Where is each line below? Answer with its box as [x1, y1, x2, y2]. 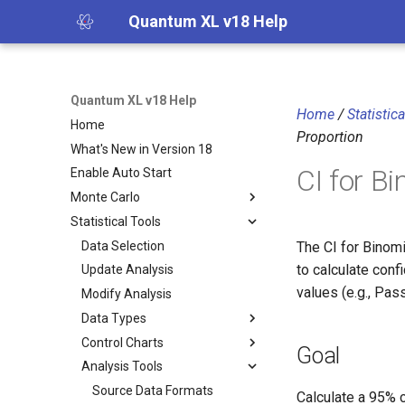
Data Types [81, 310, 146, 325]
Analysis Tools [81, 359, 163, 374]
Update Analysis [81, 262, 174, 278]
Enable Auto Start [71, 165, 172, 181]
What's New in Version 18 [71, 141, 212, 156]
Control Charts [81, 334, 164, 350]
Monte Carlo [71, 190, 140, 204]
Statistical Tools [71, 213, 161, 229]
